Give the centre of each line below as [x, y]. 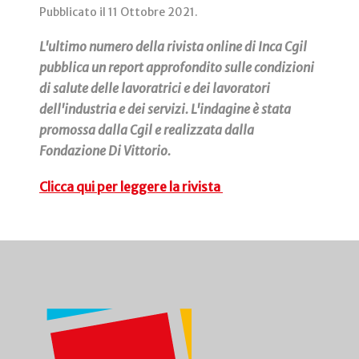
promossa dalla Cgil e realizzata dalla [147, 130]
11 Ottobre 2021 [151, 12]
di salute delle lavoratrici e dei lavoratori [155, 89]
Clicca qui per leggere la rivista [131, 187]
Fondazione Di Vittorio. [107, 151]
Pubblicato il [74, 12]
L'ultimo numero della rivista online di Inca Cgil [173, 47]
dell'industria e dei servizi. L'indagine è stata [165, 109]
